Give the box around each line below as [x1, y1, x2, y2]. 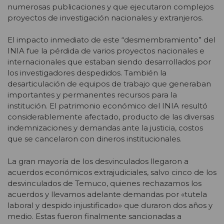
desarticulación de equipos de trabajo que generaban [7, 79, 211, 89]
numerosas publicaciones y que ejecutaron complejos [7, 1, 213, 11]
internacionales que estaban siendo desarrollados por [7, 57, 211, 67]
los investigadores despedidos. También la [7, 68, 166, 78]
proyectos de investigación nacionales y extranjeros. [7, 12, 203, 22]
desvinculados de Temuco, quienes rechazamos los [7, 178, 201, 188]
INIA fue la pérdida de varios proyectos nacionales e [7, 46, 204, 56]
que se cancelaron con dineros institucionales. [7, 134, 181, 144]
